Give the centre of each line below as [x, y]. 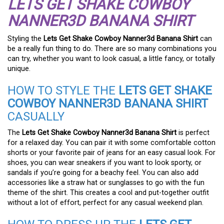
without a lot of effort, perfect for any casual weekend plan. [105, 203]
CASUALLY [36, 117]
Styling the [25, 39]
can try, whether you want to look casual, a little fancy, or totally [111, 59]
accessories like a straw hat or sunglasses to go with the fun [106, 183]
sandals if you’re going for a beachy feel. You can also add [103, 173]
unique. [19, 69]
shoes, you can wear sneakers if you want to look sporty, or [104, 163]
